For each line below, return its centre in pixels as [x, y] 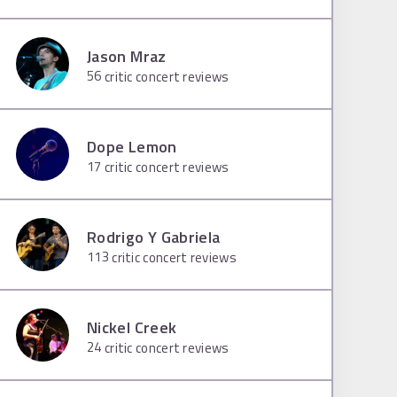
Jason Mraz [127, 56]
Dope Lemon [132, 146]
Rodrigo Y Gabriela [154, 237]
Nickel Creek [132, 327]
